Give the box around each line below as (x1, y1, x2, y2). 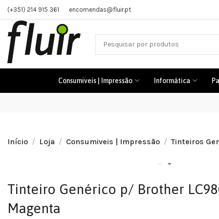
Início (7, 137, 28, 146)
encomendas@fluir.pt (69, 6, 131, 13)
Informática (154, 77, 190, 85)
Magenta (7, 200, 61, 216)
